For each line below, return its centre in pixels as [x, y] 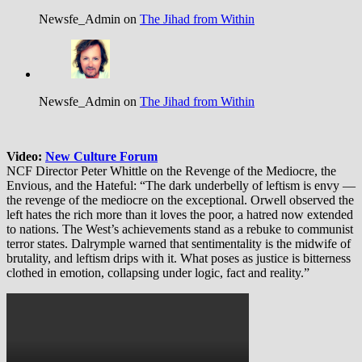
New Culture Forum [101, 157]
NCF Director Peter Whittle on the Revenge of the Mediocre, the [171, 171]
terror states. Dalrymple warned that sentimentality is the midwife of [179, 244]
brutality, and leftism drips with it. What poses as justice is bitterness [179, 259]
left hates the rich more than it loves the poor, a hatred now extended [180, 215]
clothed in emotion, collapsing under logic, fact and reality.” [158, 273]
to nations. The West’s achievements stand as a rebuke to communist [180, 229]
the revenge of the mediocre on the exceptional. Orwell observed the [180, 200]
